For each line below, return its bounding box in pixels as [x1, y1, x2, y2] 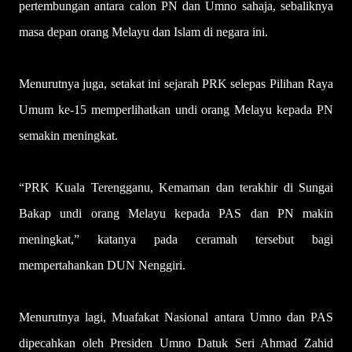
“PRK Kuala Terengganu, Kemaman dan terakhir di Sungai [19, 181, 333, 195]
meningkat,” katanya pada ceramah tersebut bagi [19, 233, 333, 247]
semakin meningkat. [19, 129, 118, 143]
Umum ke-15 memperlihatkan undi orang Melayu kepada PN [19, 103, 333, 117]
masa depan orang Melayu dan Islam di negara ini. [19, 25, 268, 39]
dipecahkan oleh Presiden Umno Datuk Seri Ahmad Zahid [19, 336, 333, 350]
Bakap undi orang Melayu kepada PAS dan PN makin [19, 207, 333, 221]
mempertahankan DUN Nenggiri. [19, 258, 185, 273]
